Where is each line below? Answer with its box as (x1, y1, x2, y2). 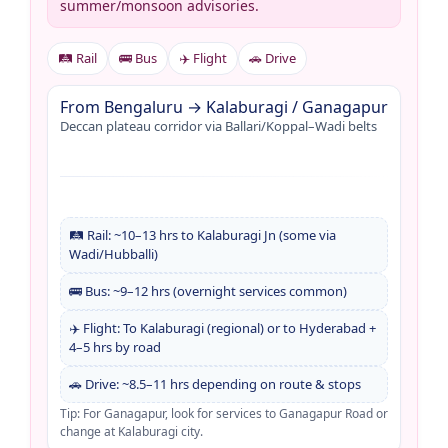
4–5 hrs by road (69, 337, 161, 356)
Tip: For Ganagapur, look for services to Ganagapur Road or (60, 404, 388, 422)
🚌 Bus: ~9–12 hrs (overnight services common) (69, 281, 347, 300)
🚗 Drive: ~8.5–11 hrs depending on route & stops (69, 374, 361, 393)
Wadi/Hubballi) (69, 244, 158, 263)
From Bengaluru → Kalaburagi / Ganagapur (60, 95, 388, 118)
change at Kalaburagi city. (60, 422, 203, 440)
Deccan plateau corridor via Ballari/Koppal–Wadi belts (60, 116, 377, 135)
